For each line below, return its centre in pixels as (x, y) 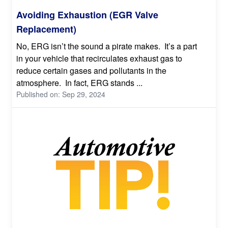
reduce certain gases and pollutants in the (91, 70)
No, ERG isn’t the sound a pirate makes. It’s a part (107, 46)
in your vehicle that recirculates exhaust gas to (99, 58)
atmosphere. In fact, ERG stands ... (79, 82)
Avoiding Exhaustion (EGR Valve (87, 15)
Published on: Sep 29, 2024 (61, 94)
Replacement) (46, 29)
